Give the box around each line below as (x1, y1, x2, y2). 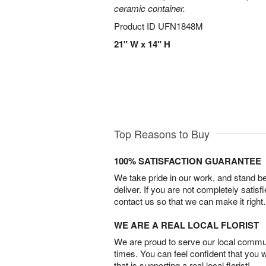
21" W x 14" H (114, 37, 170, 50)
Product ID (114, 20, 158, 32)
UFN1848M (158, 20, 203, 32)
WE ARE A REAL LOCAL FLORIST (114, 218, 259, 232)
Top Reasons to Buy (114, 125, 210, 141)
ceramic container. (114, 2, 185, 14)
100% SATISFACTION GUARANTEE (114, 154, 261, 167)
